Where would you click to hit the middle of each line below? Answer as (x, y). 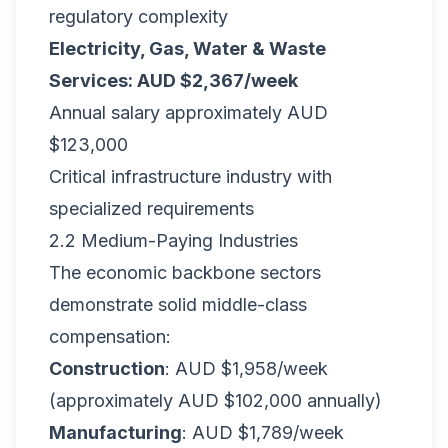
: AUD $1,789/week (263, 432)
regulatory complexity (138, 16)
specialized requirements (151, 208)
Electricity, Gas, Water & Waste (187, 48)
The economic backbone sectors (185, 272)
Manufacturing (115, 432)
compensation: (110, 336)
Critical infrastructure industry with (190, 176)
